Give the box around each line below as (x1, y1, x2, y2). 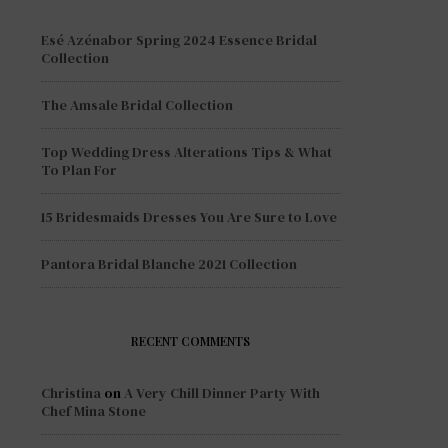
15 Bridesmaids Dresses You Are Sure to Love (41, 206, 337, 227)
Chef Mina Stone (41, 400, 146, 421)
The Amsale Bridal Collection (41, 94, 233, 115)
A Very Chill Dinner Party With (124, 382, 320, 403)
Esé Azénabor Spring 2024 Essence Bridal (41, 29, 317, 50)
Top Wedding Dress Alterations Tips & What (41, 141, 332, 162)
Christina (41, 382, 101, 403)
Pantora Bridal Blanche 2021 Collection (41, 253, 297, 274)
